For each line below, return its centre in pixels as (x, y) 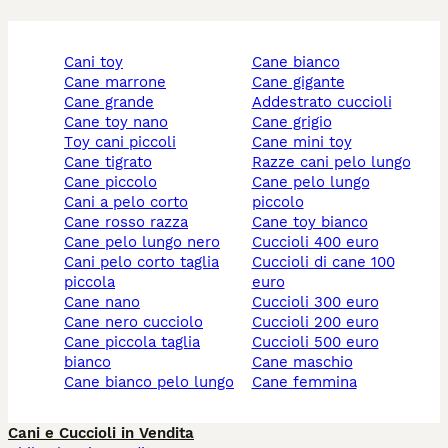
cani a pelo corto (131, 202)
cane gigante (303, 82)
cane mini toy (306, 142)
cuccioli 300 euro (320, 302)
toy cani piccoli (124, 142)
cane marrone (120, 82)
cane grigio (296, 122)
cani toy (98, 62)
